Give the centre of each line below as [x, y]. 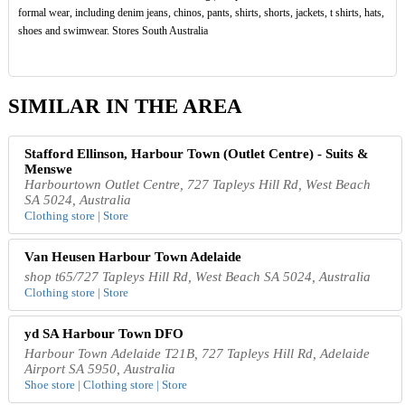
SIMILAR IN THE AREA [125, 107]
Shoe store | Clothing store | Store [106, 384]
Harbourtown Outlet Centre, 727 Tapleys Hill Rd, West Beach [198, 184]
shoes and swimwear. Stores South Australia [113, 31]
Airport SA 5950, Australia [100, 368]
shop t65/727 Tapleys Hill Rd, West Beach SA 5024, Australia [198, 276]
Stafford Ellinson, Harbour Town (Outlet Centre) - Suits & [197, 153]
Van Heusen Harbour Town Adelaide [133, 256]
